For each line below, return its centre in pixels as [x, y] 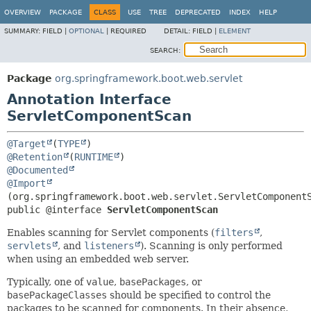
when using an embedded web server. [98, 259]
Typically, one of [47, 282]
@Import [26, 183]
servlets [29, 246]
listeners [109, 246]
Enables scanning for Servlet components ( [111, 233]
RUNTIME [94, 157]
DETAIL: [178, 31]
